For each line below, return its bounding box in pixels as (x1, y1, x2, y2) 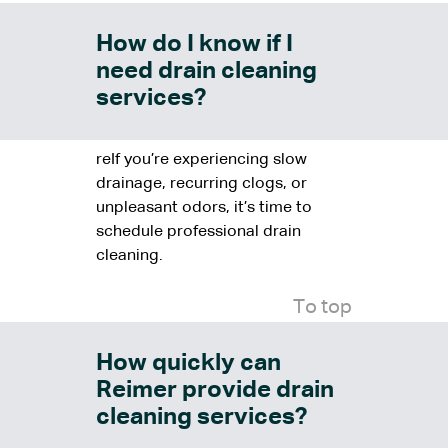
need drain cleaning (96, 59, 317, 84)
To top (293, 297, 352, 318)
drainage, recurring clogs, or (96, 176, 307, 193)
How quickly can (96, 351, 281, 376)
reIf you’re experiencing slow (96, 152, 307, 169)
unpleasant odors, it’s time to (96, 200, 312, 217)
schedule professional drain (96, 224, 301, 241)
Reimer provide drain (96, 378, 334, 403)
